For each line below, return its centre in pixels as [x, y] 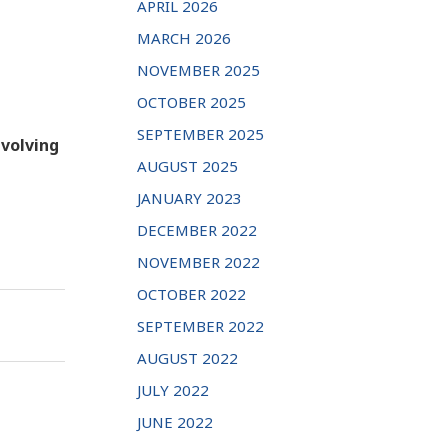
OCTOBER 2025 [191, 102]
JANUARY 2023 [189, 198]
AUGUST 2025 [187, 166]
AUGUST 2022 [187, 358]
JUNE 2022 [175, 422]
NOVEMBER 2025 [198, 70]
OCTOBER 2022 [191, 294]
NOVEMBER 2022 [198, 262]
